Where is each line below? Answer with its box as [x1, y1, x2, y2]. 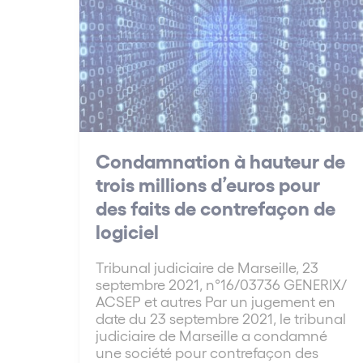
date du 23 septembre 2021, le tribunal [96, 310, 346, 327]
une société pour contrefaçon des [96, 344, 318, 361]
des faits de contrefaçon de [96, 195, 335, 220]
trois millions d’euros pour [96, 172, 320, 196]
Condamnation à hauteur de [96, 148, 345, 173]
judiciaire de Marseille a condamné [96, 327, 327, 344]
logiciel [96, 219, 159, 243]
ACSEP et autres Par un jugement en [96, 293, 335, 310]
